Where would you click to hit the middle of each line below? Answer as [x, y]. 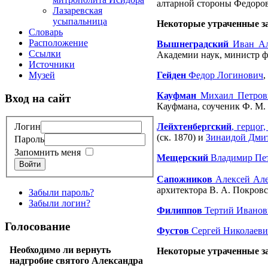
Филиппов [179, 210]
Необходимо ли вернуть [60, 250]
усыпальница [80, 21]
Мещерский [182, 158]
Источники [52, 64]
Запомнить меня [48, 153]
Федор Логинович [225, 75]
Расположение [58, 43]
